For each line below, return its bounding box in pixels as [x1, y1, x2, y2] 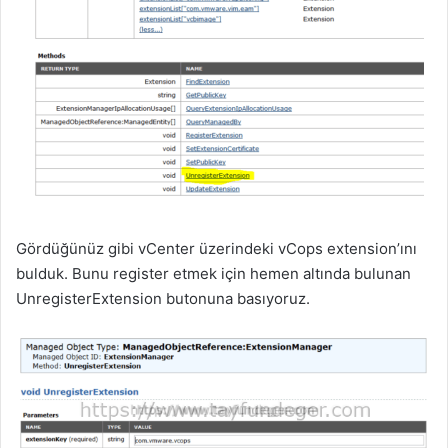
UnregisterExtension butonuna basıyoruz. [16, 289, 310, 309]
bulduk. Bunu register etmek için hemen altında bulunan [16, 264, 411, 284]
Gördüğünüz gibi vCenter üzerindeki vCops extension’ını [16, 239, 417, 259]
